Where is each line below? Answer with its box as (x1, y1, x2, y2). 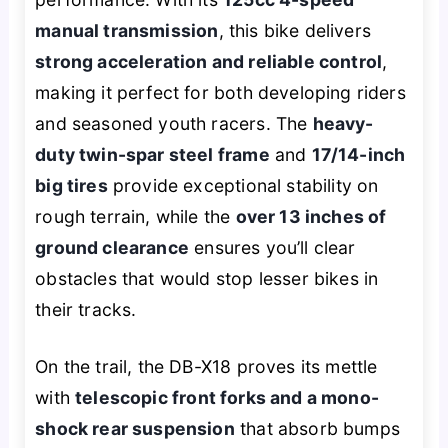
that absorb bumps (234, 417, 400, 439)
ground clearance (35, 236, 189, 258)
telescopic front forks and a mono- (75, 386, 379, 408)
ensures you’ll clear (189, 236, 356, 258)
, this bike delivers (218, 19, 371, 41)
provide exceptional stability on (107, 174, 379, 196)
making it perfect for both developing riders (35, 81, 406, 103)
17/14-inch (311, 143, 406, 165)
